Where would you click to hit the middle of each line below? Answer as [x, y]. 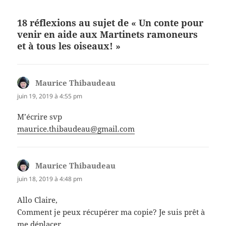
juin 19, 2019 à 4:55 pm [50, 96]
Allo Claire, [38, 200]
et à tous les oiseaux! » [69, 46]
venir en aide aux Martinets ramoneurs [108, 35]
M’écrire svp [40, 117]
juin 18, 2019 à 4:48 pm [50, 179]
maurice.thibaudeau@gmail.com [76, 129]
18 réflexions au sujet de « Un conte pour [110, 23]
